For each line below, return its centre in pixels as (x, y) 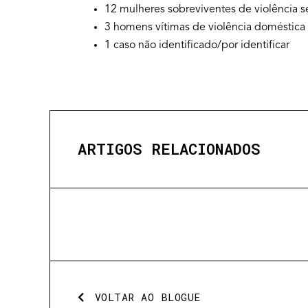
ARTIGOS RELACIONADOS (169, 149)
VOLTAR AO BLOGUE (147, 297)
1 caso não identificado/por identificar (197, 46)
